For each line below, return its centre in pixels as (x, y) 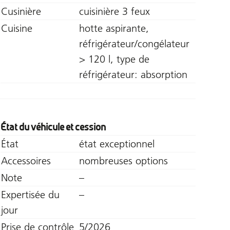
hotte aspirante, (114, 28)
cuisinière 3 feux (114, 11)
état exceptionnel (117, 143)
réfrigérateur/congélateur (134, 43)
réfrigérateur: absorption (133, 74)
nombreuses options (123, 160)
